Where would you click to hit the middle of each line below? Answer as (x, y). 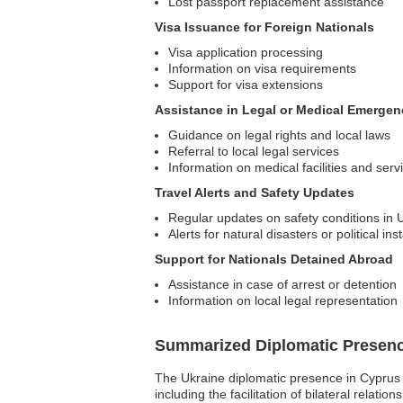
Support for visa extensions (246, 84)
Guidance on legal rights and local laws (279, 134)
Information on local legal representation (283, 300)
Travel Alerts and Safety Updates (255, 192)
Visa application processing (246, 52)
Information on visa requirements (262, 68)
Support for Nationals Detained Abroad (274, 259)
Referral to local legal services (254, 151)
